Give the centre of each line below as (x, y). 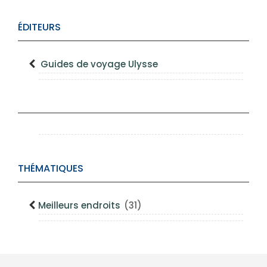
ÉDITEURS (39, 27)
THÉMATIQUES (51, 168)
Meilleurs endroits (80, 205)
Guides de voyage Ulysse (99, 64)
